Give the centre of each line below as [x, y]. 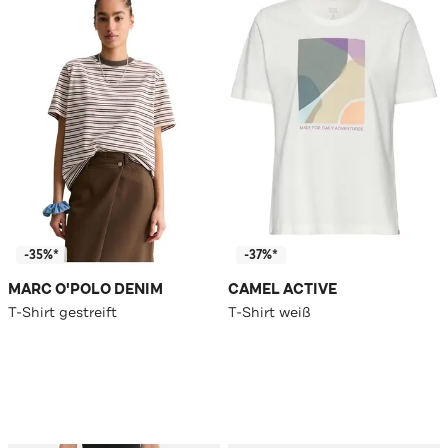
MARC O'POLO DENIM [85, 290]
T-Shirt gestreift [62, 312]
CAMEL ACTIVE [282, 290]
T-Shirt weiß [269, 312]
